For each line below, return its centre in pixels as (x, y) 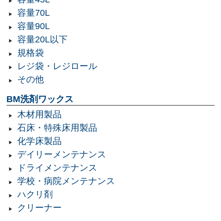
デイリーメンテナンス (61, 155)
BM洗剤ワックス (40, 99)
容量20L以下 (42, 40)
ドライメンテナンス (57, 168)
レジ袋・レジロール (57, 66)
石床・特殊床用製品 (57, 128)
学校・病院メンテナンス (66, 181)
